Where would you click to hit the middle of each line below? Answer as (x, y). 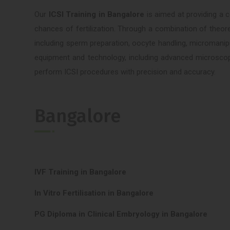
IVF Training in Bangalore (81, 172)
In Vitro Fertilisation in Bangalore (94, 193)
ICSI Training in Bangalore (97, 15)
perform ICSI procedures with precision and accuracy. (125, 72)
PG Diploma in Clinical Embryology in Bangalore (121, 214)
